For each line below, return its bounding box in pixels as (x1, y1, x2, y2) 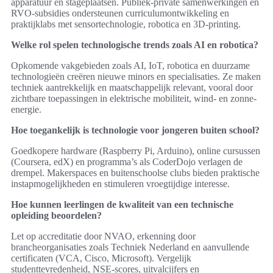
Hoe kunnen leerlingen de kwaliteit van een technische (11, 199, 233, 210)
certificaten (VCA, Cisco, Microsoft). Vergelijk (11, 253, 191, 264)
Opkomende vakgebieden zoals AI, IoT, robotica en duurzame (11, 60, 250, 71)
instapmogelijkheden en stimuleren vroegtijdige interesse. (11, 179, 230, 190)
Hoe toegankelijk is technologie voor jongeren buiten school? (11, 125, 260, 136)
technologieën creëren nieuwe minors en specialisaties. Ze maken (11, 71, 261, 82)
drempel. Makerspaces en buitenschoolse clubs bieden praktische (11, 168, 260, 179)
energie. (11, 104, 41, 115)
